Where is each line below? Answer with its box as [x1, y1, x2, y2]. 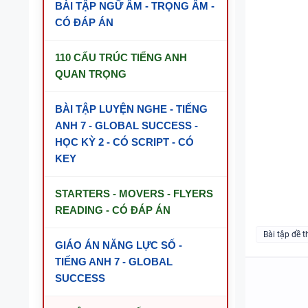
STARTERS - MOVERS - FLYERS [55, 188, 213, 199]
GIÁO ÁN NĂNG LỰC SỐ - [55, 239, 182, 251]
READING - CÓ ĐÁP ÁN [55, 204, 170, 216]
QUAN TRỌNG [55, 68, 126, 80]
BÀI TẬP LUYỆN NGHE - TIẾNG [55, 103, 208, 115]
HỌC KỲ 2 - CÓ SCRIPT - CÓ [55, 136, 194, 148]
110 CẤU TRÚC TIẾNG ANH [55, 52, 187, 63]
